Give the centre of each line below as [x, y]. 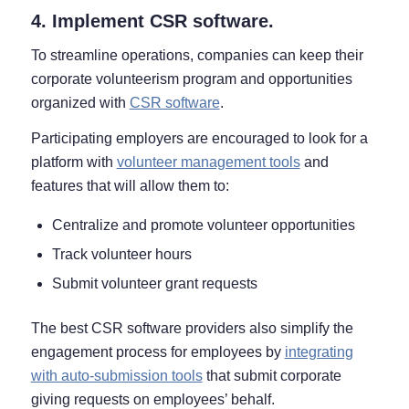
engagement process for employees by [157, 351]
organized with [80, 102]
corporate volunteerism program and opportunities [191, 79]
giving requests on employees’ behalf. [152, 399]
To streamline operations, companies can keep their [197, 55]
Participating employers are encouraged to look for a [199, 139]
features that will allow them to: [130, 186]
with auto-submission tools [116, 375]
